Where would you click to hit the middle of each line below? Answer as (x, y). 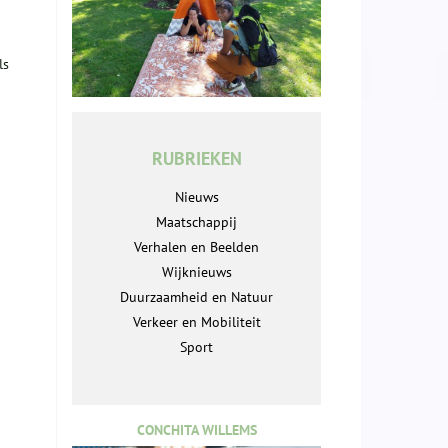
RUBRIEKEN (196, 159)
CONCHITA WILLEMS (196, 430)
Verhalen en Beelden (196, 247)
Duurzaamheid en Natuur (196, 297)
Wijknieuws (196, 272)
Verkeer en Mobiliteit (196, 322)
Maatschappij (196, 222)
